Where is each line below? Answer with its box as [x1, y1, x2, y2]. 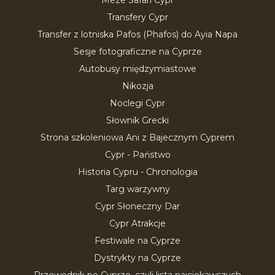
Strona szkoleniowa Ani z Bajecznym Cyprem [41, 132, 234, 143]
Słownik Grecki [106, 115, 169, 126]
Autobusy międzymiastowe [79, 63, 196, 74]
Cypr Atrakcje [109, 218, 166, 229]
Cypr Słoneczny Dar [95, 201, 180, 212]
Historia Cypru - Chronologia [77, 166, 198, 177]
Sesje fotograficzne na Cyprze [73, 46, 202, 57]
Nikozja [122, 80, 153, 91]
